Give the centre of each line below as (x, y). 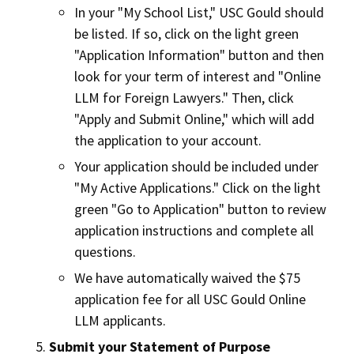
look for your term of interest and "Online (198, 76)
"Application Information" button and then (199, 55)
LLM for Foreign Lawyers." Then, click (184, 98)
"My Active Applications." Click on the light (198, 188)
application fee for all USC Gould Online (190, 299)
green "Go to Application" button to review (200, 209)
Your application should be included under (196, 166)
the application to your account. (168, 140)
